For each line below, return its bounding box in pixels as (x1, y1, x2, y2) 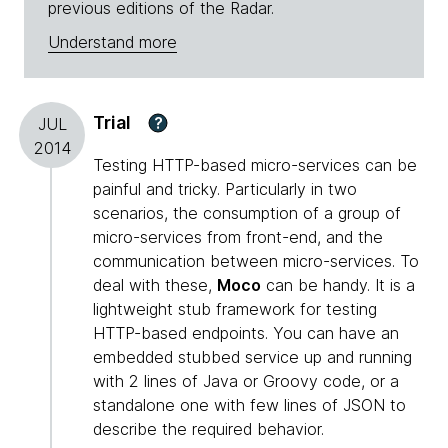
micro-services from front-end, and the (93, 227, 383, 248)
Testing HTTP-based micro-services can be (93, 155, 417, 176)
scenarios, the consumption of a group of (93, 203, 401, 224)
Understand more (48, 32, 177, 53)
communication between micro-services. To (93, 251, 419, 272)
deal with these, (93, 275, 217, 296)
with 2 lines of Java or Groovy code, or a (93, 371, 399, 392)
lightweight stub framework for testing (93, 299, 377, 320)
